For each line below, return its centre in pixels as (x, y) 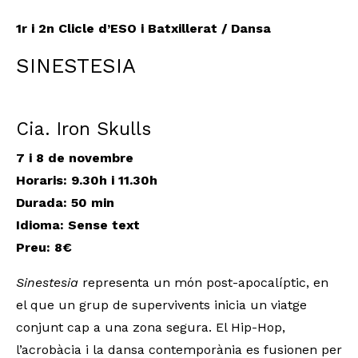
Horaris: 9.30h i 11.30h (87, 181)
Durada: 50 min (65, 203)
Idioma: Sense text (78, 225)
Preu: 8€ (44, 248)
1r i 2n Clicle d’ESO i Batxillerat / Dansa (143, 29)
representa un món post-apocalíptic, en (203, 283)
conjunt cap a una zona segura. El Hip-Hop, (151, 328)
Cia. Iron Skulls (84, 129)
